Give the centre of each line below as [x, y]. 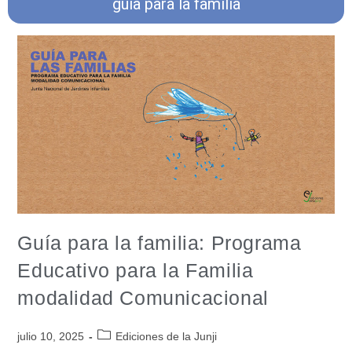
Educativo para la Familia [136, 270]
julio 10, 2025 [51, 336]
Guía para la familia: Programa [159, 242]
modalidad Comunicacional [143, 297]
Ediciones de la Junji [167, 336]
